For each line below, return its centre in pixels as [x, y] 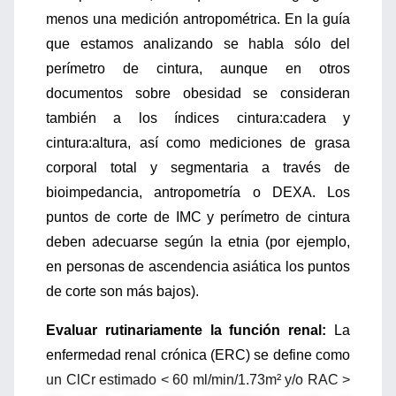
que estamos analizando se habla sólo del [198, 44]
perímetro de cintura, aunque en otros [198, 69]
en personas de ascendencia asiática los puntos [198, 267]
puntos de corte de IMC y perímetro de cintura [198, 217]
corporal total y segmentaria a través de [198, 168]
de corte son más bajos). [122, 291]
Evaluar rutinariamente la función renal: [187, 330]
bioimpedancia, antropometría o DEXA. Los [198, 192]
